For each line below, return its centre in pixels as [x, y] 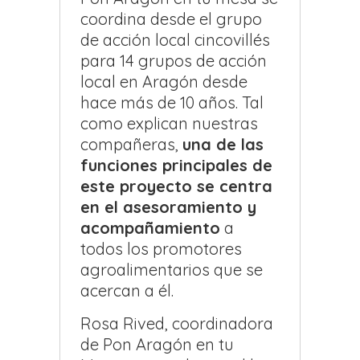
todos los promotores [161, 249]
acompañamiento [150, 228]
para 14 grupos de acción [174, 61]
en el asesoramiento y [168, 207]
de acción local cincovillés [175, 40]
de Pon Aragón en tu [157, 345]
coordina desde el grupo [171, 19]
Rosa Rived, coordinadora [177, 324]
